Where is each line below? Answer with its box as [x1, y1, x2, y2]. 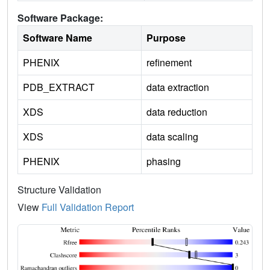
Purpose [146, 31, 186, 45]
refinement [146, 55, 192, 70]
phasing [146, 154, 181, 169]
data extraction [146, 80, 209, 95]
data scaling [146, 130, 198, 144]
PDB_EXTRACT [23, 80, 95, 95]
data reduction [146, 105, 207, 119]
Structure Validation [17, 183, 101, 197]
